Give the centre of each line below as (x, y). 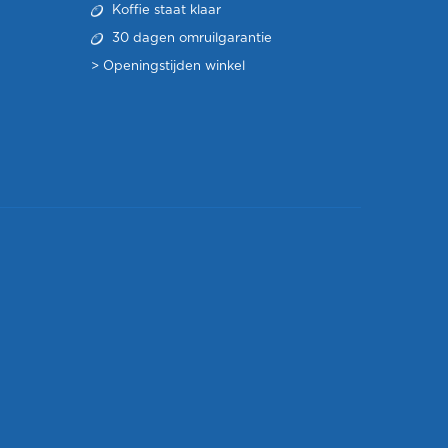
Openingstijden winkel (174, 66)
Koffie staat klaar (164, 10)
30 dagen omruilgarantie (190, 38)
